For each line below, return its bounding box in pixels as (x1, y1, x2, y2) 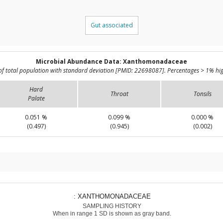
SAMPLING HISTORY (82, 203, 141, 210)
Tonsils (193, 90, 212, 99)
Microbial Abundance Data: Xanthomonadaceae (36, 57, 187, 66)
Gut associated (90, 21, 133, 30)
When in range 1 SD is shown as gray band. (52, 210, 171, 217)
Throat (110, 90, 128, 99)
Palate (27, 94, 45, 103)
